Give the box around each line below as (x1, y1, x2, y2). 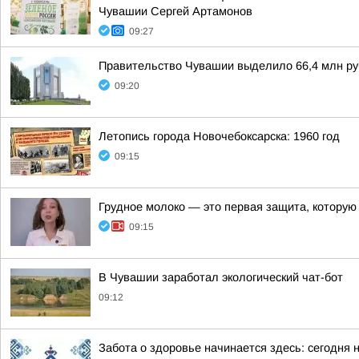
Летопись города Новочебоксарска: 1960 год (99, 130, 340, 143)
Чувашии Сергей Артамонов (99, 5, 252, 18)
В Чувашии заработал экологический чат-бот (99, 271, 343, 284)
